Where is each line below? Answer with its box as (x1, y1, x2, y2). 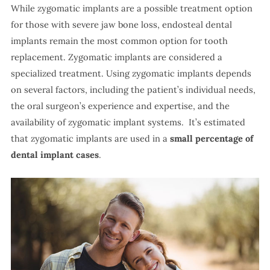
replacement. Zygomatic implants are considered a (10, 51, 222, 63)
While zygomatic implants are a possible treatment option (10, 2, 253, 14)
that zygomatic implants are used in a (10, 132, 170, 144)
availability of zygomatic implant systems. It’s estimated (10, 116, 245, 128)
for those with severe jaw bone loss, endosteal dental (10, 18, 232, 30)
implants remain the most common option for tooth (10, 34, 228, 46)
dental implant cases (10, 148, 99, 160)
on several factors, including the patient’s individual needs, (10, 83, 256, 95)
